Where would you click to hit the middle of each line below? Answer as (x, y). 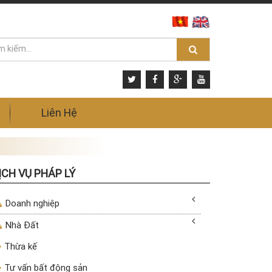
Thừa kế (19, 246)
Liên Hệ (59, 113)
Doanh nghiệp (32, 203)
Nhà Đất (21, 225)
